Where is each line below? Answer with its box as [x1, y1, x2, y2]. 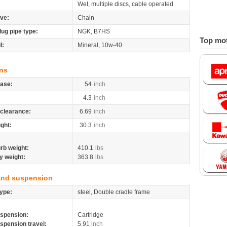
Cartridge [78, 211, 103, 218]
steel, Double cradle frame [78, 188, 150, 196]
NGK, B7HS [78, 28, 110, 35]
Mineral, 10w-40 [78, 42, 122, 49]
